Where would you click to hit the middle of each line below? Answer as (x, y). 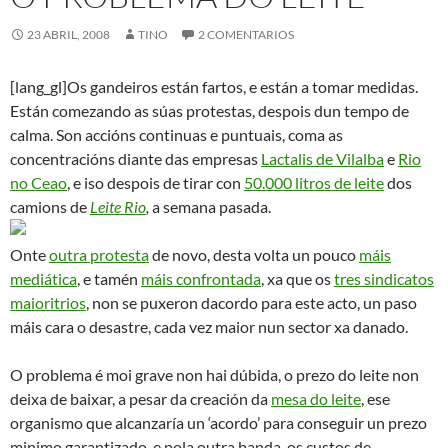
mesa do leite (316, 398)
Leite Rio (118, 206)
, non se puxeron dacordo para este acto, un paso (251, 302)
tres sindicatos (384, 278)
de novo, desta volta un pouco (254, 254)
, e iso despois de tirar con (155, 182)
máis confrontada (201, 278)
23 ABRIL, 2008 (68, 34)
